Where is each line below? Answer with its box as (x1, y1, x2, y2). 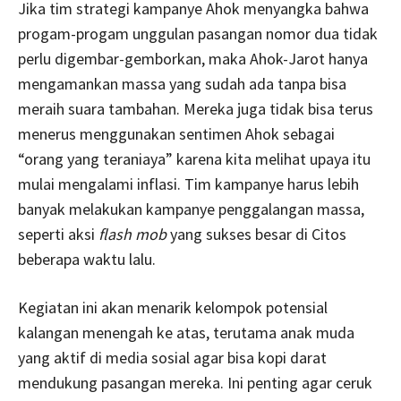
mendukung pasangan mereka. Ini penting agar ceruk (18, 371, 372, 393)
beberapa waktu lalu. (18, 248, 156, 269)
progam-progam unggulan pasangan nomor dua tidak (18, 22, 378, 44)
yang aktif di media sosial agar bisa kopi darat (18, 346, 327, 368)
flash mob (98, 223, 170, 244)
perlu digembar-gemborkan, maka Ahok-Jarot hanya (18, 47, 368, 69)
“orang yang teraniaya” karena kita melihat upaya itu (18, 148, 371, 169)
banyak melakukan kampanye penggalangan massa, (18, 198, 364, 219)
